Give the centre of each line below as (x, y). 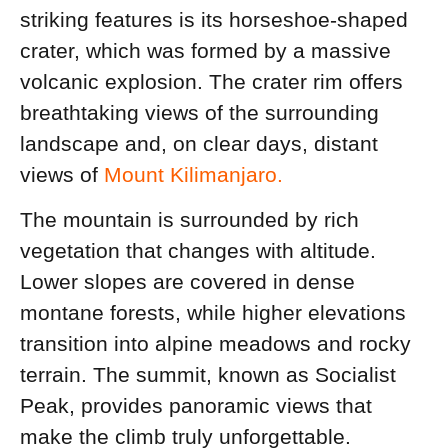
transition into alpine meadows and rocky (215, 344)
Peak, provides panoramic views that (196, 406)
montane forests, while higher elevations (213, 313)
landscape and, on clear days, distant (199, 143)
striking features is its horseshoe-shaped (214, 19)
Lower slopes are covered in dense (187, 282)
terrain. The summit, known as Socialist (208, 375)
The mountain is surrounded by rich (189, 220)
